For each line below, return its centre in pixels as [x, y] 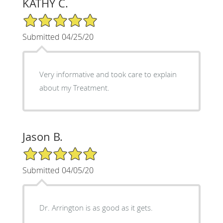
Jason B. [42, 136]
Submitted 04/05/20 [58, 170]
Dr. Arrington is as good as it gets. [96, 207]
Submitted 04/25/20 [58, 37]
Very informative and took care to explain [108, 74]
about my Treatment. [74, 87]
